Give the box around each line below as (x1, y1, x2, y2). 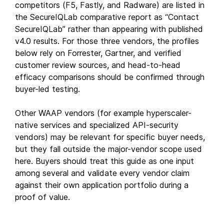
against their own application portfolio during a (15, 179, 188, 190)
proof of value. (15, 191, 70, 202)
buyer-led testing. (15, 83, 80, 94)
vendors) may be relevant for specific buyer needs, (15, 131, 205, 142)
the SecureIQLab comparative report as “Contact (15, 11, 199, 22)
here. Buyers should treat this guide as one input (15, 155, 194, 166)
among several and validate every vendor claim (15, 167, 189, 178)
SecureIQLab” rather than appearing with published (15, 23, 203, 34)
